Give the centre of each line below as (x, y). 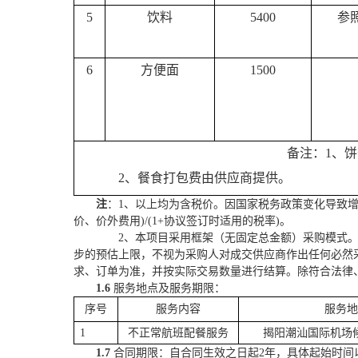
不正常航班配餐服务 (178, 333)
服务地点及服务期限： (169, 288)
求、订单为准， (113, 272)
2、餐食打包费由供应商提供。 (205, 178)
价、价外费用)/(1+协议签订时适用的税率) (177, 221)
